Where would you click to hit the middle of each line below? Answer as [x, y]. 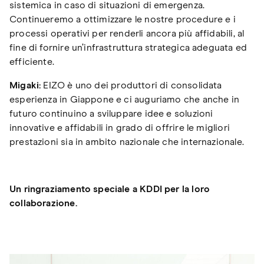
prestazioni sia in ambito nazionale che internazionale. [128, 142]
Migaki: [25, 86]
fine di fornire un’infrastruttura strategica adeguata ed [128, 48]
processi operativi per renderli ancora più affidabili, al [127, 34]
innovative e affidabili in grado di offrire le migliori [120, 128]
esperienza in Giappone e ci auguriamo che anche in [124, 100]
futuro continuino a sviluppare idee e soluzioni [111, 114]
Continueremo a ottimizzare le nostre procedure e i [123, 20]
